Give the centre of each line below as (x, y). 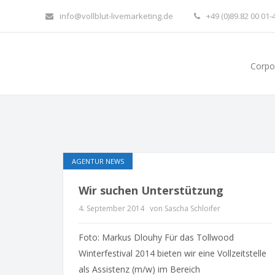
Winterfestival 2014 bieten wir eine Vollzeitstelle (172, 253)
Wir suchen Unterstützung (151, 190)
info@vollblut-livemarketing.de (116, 16)
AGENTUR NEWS (98, 161)
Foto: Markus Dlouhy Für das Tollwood (156, 237)
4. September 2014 (111, 208)
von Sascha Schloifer (185, 208)
